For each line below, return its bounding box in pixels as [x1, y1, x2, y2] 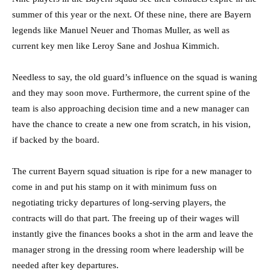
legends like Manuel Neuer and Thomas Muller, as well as [12, 25, 230, 36]
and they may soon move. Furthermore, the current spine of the [12, 88, 250, 98]
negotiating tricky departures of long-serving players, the [12, 198, 226, 208]
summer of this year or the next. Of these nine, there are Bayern [12, 10, 251, 20]
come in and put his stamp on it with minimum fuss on [12, 182, 217, 192]
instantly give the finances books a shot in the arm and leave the [12, 229, 253, 239]
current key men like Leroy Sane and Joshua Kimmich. [12, 41, 219, 51]
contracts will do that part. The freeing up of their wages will [12, 213, 239, 224]
